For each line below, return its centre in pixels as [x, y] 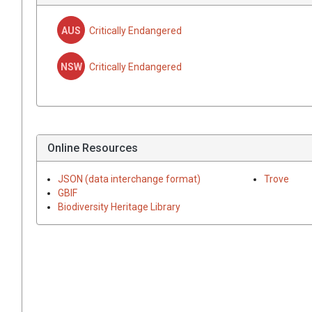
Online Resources [93, 148]
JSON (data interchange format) [129, 179]
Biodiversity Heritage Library [119, 206]
